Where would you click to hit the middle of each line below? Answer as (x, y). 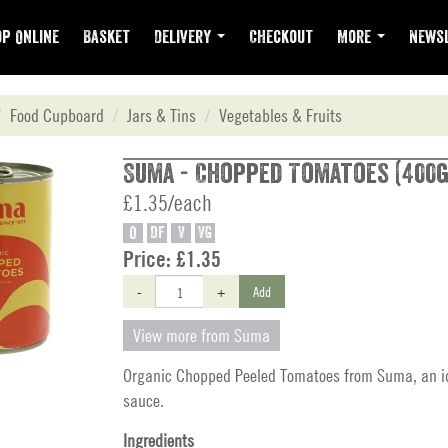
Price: (149, 259)
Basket (106, 37)
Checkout (281, 37)
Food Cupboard (57, 115)
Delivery (184, 37)
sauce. (143, 400)
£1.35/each (167, 203)
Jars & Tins (161, 115)
